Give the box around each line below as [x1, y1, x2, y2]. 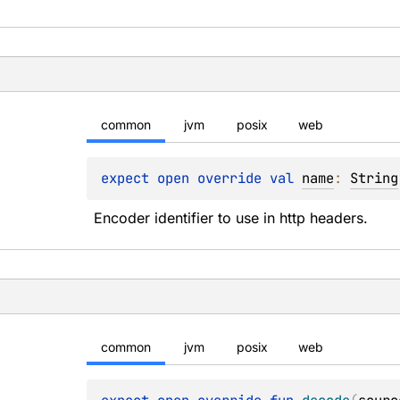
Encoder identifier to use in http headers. [94, 209, 369, 227]
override [197, 169, 271, 187]
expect [101, 169, 158, 187]
